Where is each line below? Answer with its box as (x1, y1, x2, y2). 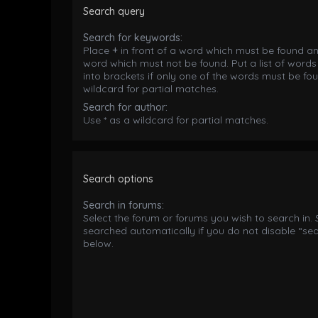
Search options (83, 172, 153, 186)
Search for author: (83, 101, 168, 114)
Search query (83, 5, 145, 18)
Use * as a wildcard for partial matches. (83, 114, 268, 127)
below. (83, 237, 114, 251)
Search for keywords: (83, 31, 182, 45)
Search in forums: (83, 199, 164, 212)
